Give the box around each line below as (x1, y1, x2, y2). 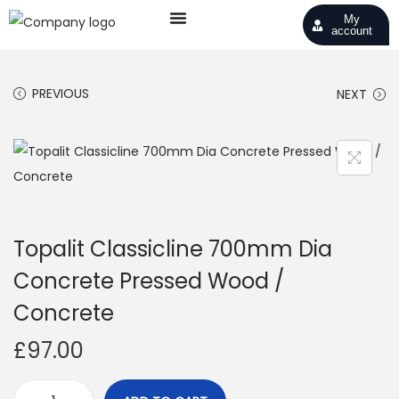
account (330, 24, 372, 37)
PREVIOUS (32, 85, 89, 102)
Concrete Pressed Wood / (13, 266, 284, 296)
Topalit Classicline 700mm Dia (13, 234, 332, 264)
